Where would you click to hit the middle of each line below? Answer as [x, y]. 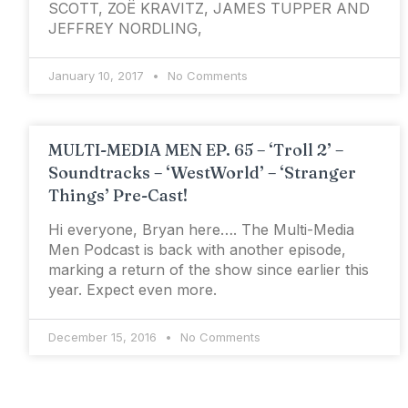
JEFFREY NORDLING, [125, 29]
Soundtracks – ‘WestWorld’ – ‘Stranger [202, 173]
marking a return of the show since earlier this [209, 270]
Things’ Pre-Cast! [118, 196]
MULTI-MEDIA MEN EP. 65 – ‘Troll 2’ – [196, 150]
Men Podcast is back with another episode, [197, 250]
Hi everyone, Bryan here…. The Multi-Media [201, 230]
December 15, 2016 [104, 337]
